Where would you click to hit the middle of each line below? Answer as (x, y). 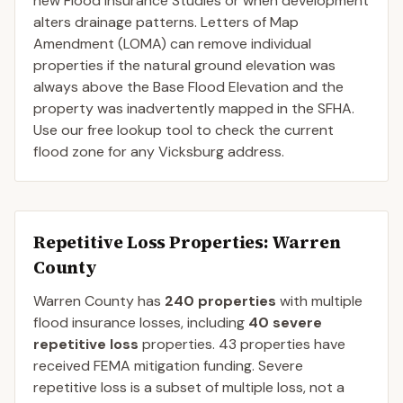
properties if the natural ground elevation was (184, 65)
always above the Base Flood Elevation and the (188, 87)
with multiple (319, 301)
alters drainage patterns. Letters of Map (166, 22)
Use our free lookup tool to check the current (184, 130)
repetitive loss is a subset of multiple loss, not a (189, 387)
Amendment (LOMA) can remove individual (172, 44)
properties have (291, 344)
